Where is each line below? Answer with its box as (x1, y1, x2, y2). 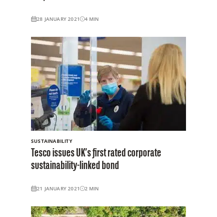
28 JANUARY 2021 (37, 15, 80, 22)
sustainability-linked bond (31, 160, 119, 172)
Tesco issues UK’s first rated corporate (31, 147, 161, 159)
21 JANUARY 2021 (37, 185, 80, 192)
